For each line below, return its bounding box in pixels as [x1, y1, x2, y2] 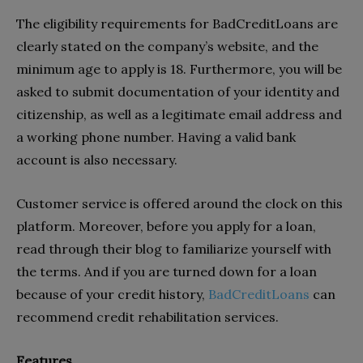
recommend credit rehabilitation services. [16, 308, 279, 325]
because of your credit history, [16, 285, 208, 302]
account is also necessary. [16, 151, 177, 168]
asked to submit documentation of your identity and [16, 83, 340, 100]
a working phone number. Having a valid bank [16, 128, 296, 145]
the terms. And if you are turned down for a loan [16, 263, 317, 280]
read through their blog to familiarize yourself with [16, 240, 331, 257]
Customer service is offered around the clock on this [16, 194, 343, 211]
